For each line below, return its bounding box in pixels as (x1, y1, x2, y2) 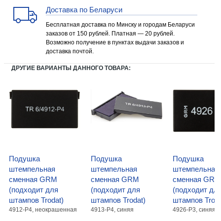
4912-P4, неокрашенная (9, 206, 77, 213)
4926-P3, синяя (173, 206, 216, 213)
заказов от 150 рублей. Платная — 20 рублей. (46, 30, 175, 37)
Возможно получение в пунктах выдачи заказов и (46, 39, 184, 46)
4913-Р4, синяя (91, 206, 134, 213)
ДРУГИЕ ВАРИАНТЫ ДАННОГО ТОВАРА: (11, 65, 131, 72)
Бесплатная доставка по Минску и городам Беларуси (46, 21, 195, 28)
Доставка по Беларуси (46, 5, 122, 14)
